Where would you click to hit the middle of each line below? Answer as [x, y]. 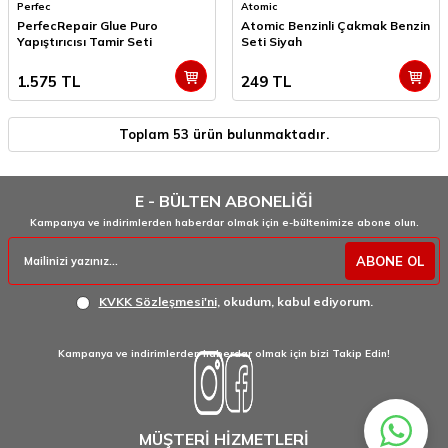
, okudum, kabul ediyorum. [294, 302]
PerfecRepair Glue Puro [87, 26]
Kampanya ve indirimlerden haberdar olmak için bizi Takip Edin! [224, 354]
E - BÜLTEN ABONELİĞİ [224, 201]
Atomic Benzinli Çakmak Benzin [335, 26]
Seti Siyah [271, 42]
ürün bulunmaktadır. [259, 134]
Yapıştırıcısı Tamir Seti [84, 42]
